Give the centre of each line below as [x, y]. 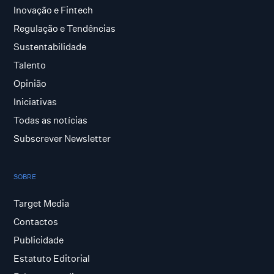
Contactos [36, 222]
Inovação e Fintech [54, 10]
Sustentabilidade [50, 47]
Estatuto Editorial [52, 259]
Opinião [30, 84]
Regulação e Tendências [65, 29]
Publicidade [39, 240]
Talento [30, 65]
